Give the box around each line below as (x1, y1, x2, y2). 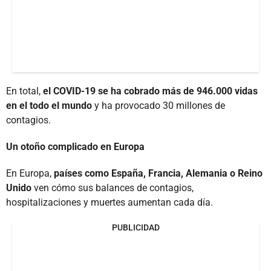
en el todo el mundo (6, 99, 94, 111)
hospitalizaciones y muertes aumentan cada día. (6, 196, 213, 208)
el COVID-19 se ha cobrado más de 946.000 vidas (43, 85, 258, 97)
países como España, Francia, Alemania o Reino (54, 167, 263, 179)
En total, (6, 85, 43, 97)
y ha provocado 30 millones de (94, 99, 225, 111)
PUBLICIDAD (111, 222, 160, 232)
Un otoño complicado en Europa (6, 140, 145, 152)
